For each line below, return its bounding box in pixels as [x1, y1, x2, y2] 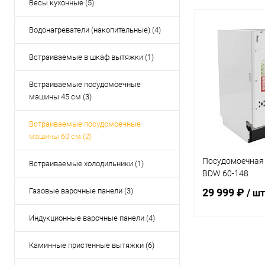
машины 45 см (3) [29, 92, 92, 101]
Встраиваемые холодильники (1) [29, 159, 144, 168]
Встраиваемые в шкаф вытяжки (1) [29, 53, 154, 62]
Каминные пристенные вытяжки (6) [29, 241, 154, 250]
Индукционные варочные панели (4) [29, 214, 155, 222]
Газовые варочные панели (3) [29, 186, 133, 195]
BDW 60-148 [202, 168, 248, 178]
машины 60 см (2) [29, 132, 92, 141]
